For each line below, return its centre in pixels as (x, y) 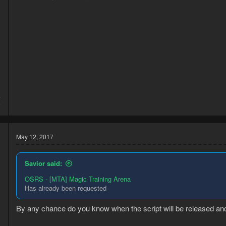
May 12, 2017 (35, 136)
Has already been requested (66, 188)
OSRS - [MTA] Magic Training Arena (78, 179)
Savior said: (43, 163)
